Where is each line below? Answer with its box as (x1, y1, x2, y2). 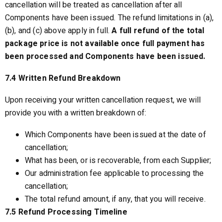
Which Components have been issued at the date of (25, 129, 206, 141)
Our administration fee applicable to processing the (25, 167, 204, 179)
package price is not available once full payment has (5, 38, 205, 50)
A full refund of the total (111, 25, 205, 37)
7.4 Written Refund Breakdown (5, 72, 121, 84)
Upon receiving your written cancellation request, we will (5, 94, 201, 106)
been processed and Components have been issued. (5, 51, 206, 62)
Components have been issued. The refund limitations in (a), (5, 12, 214, 24)
